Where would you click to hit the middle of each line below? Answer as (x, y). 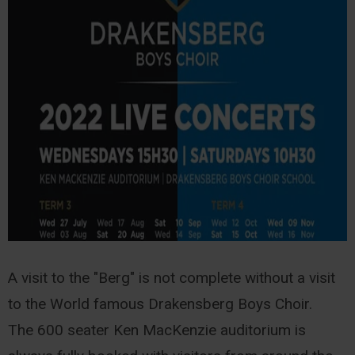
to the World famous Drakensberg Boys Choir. (160, 304)
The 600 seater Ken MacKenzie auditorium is (157, 330)
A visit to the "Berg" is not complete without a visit (172, 278)
